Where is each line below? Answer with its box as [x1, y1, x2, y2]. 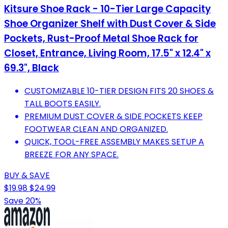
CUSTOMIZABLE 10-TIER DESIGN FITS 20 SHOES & [24, 85, 214, 97]
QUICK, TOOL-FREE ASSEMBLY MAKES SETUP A [24, 136, 204, 148]
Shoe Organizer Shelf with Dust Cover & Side [4, 16, 216, 31]
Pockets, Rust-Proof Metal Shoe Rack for [4, 31, 198, 45]
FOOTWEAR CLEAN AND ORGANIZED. [24, 123, 168, 135]
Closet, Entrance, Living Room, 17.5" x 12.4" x [4, 46, 211, 60]
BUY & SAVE [4, 169, 50, 182]
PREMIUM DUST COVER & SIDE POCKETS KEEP [24, 110, 203, 123]
